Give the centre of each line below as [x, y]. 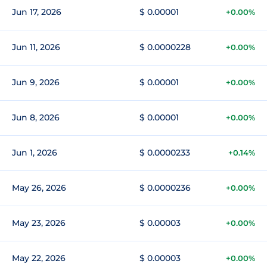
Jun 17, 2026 [37, 12]
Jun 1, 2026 [35, 153]
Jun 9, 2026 [36, 82]
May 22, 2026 [39, 258]
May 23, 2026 [39, 223]
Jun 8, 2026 [36, 117]
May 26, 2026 [39, 188]
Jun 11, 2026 [36, 47]
